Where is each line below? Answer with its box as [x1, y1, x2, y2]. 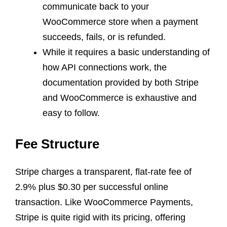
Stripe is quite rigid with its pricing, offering [15, 212, 185, 222]
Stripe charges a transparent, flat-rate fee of [15, 166, 192, 177]
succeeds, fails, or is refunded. [43, 31, 166, 42]
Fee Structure [15, 136, 99, 152]
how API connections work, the [43, 62, 167, 72]
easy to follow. [43, 107, 100, 118]
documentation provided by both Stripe [43, 77, 199, 88]
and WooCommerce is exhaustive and [43, 92, 197, 103]
